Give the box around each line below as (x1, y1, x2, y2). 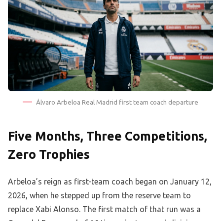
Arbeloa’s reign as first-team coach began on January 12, (8, 177, 212, 186)
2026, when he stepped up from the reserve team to (8, 191, 191, 200)
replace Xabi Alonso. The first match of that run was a (8, 205, 201, 214)
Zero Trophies (8, 147, 90, 162)
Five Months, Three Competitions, (8, 129, 207, 144)
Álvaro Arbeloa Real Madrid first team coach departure (36, 98, 198, 107)
